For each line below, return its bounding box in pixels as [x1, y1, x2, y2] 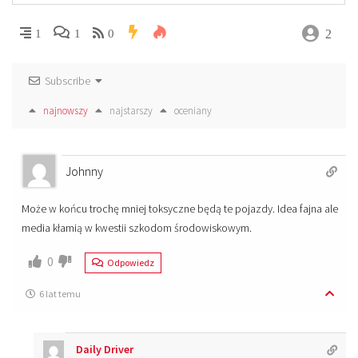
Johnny [66, 163, 103, 180]
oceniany [174, 104, 212, 118]
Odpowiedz [105, 257, 154, 269]
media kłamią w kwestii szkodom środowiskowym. [22, 221, 252, 236]
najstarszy [109, 104, 153, 118]
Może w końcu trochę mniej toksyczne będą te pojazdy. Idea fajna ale [22, 201, 338, 217]
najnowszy [43, 104, 88, 118]
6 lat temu [39, 288, 81, 300]
